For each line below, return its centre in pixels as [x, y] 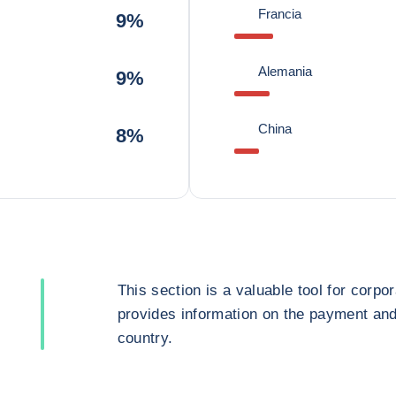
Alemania [285, 71]
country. [145, 338]
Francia [280, 14]
